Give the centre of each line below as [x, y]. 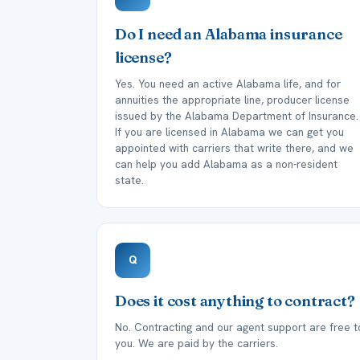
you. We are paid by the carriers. [196, 343]
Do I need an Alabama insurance [229, 34]
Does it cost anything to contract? [235, 301]
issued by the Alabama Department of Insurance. [237, 116]
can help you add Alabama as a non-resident [226, 164]
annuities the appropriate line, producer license [232, 100]
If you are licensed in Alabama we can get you [229, 132]
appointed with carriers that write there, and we [234, 148]
